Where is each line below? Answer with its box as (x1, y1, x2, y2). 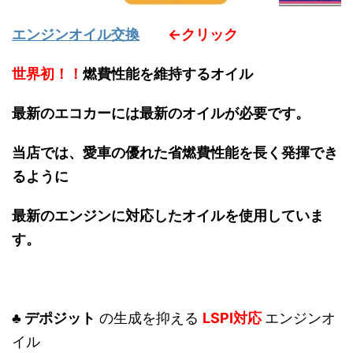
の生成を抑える (95, 309, 203, 326)
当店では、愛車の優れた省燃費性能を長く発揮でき (12, 143, 338, 161)
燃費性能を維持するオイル (83, 65, 253, 82)
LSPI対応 (203, 309, 265, 326)
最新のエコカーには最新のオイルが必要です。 (12, 104, 310, 121)
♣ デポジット (12, 309, 95, 326)
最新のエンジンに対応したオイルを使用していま (12, 206, 324, 224)
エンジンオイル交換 (12, 25, 139, 43)
